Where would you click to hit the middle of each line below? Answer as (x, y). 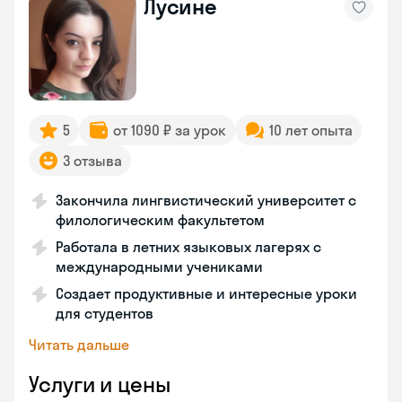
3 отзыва (92, 161)
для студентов (105, 313)
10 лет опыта (311, 130)
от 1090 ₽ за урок (170, 130)
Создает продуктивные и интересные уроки (206, 293)
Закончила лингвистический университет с (206, 200)
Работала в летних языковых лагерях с (188, 247)
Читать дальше (79, 345)
